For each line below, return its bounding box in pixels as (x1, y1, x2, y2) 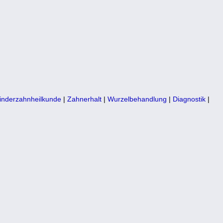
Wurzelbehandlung (108, 95, 167, 103)
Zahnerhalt (67, 95, 102, 103)
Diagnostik (173, 95, 206, 103)
